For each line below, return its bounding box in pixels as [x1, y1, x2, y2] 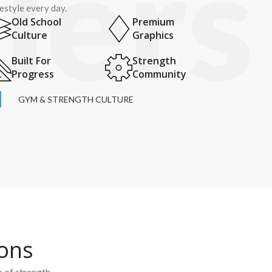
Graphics [132, 29, 174, 42]
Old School [12, 15, 62, 29]
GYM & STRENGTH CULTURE [18, 94, 134, 105]
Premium [132, 15, 174, 29]
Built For [12, 54, 52, 68]
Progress [12, 67, 55, 81]
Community [132, 67, 186, 81]
